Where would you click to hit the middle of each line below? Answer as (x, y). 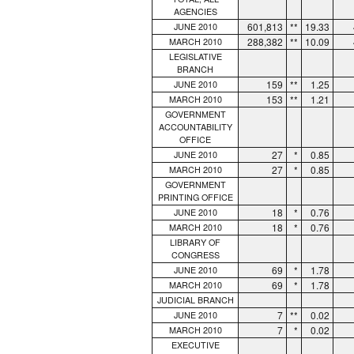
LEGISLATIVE (195, 56)
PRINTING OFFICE (195, 197)
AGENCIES (195, 11)
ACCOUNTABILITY (195, 126)
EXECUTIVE (195, 345)
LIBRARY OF (195, 242)
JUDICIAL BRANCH (195, 299)
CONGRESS (195, 254)
